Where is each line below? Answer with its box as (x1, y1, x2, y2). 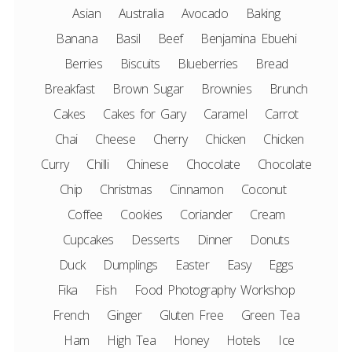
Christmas (100, 181, 152, 198)
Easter (175, 256, 210, 273)
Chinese (126, 156, 168, 173)
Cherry (152, 130, 188, 148)
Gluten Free (159, 306, 224, 324)
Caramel (203, 105, 247, 123)
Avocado (181, 5, 228, 22)
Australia (118, 5, 163, 22)
